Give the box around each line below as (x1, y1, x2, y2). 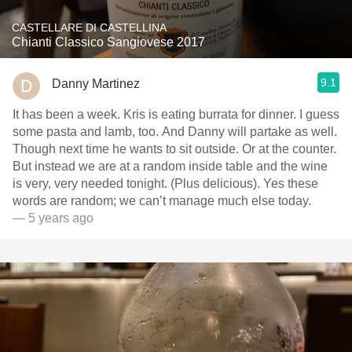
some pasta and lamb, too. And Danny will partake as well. (13, 125, 337, 138)
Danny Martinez (52, 76, 140, 90)
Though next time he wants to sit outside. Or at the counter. (13, 142, 336, 156)
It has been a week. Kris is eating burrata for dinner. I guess (13, 108, 339, 121)
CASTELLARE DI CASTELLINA (12, 21, 167, 34)
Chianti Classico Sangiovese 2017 (12, 35, 205, 49)
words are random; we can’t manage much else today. (13, 194, 311, 207)
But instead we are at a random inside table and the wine (13, 159, 328, 173)
